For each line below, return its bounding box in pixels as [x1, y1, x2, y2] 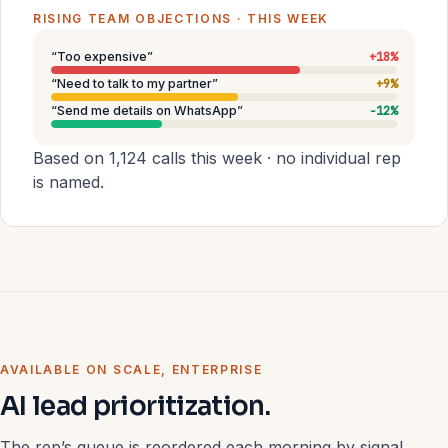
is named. [33, 172, 104, 192]
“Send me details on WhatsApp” [51, 103, 243, 118]
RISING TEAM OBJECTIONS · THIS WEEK [33, 11, 330, 26]
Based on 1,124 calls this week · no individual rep [33, 148, 401, 168]
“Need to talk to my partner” [51, 76, 218, 91]
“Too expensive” [51, 49, 153, 64]
